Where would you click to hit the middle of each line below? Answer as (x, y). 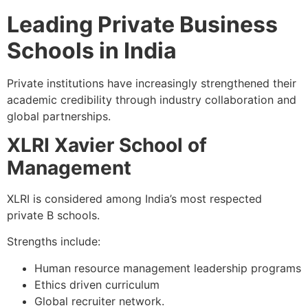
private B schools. (53, 215)
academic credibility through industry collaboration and (152, 99)
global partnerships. (59, 116)
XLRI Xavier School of (107, 145)
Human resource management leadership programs (168, 268)
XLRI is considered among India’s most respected (134, 198)
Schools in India (92, 50)
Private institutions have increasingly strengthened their (152, 83)
